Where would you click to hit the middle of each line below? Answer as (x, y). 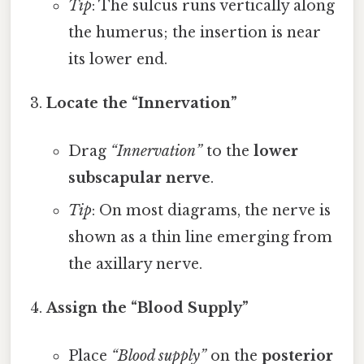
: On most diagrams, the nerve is (211, 211)
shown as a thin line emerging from (200, 238)
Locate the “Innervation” (142, 103)
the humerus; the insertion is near (194, 32)
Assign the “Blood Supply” (148, 308)
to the (227, 152)
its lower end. (117, 59)
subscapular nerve (139, 178)
